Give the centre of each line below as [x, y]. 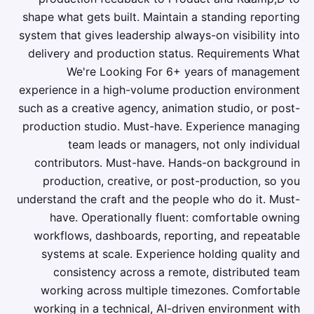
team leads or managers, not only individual [184, 144]
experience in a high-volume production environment [159, 90]
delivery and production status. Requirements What [164, 53]
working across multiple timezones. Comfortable [170, 290]
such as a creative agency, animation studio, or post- [159, 108]
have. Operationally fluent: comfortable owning [175, 217]
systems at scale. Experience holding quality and [171, 254]
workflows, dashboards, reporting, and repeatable [167, 235]
